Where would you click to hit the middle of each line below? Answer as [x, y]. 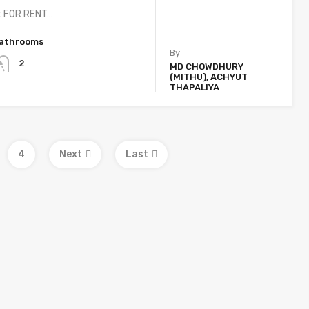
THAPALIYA [195, 88]
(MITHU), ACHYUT [209, 77]
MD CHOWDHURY [207, 67]
